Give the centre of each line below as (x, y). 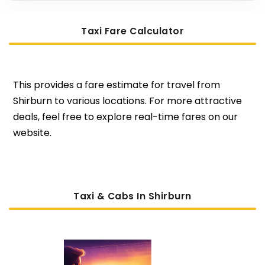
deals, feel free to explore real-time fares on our (125, 117)
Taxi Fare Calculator (132, 31)
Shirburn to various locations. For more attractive (127, 101)
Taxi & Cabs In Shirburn (132, 196)
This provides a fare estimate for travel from (116, 85)
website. (32, 132)
